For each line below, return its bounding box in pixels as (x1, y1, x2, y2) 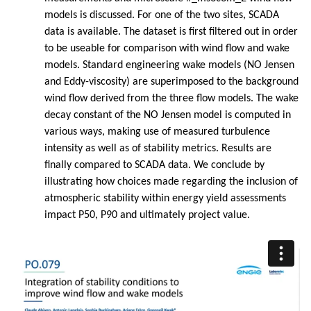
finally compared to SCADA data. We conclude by (44, 159, 264, 171)
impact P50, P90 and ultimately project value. (44, 209, 250, 221)
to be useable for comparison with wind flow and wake (44, 42, 289, 54)
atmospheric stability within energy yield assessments (44, 192, 286, 204)
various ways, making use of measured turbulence (44, 126, 270, 137)
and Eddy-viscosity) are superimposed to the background (44, 76, 299, 87)
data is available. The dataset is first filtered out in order (44, 26, 298, 37)
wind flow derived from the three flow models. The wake (44, 92, 299, 104)
